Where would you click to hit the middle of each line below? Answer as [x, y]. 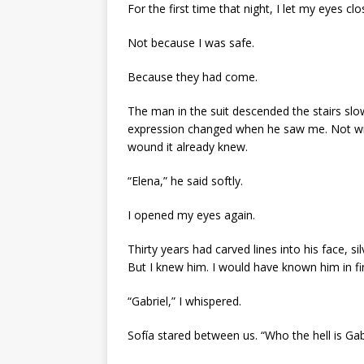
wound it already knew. [188, 146]
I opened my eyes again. [191, 214]
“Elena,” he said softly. [185, 180]
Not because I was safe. [191, 42]
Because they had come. [193, 76]
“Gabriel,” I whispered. [184, 301]
